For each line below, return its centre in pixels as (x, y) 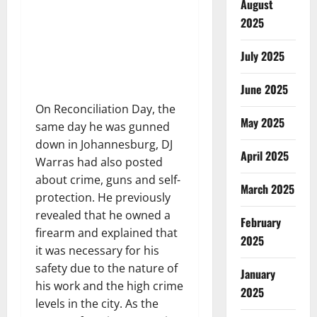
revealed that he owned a (103, 215)
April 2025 (264, 155)
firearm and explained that (106, 232)
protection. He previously (103, 197)
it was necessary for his (97, 250)
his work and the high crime (109, 286)
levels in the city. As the (97, 303)
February (260, 222)
